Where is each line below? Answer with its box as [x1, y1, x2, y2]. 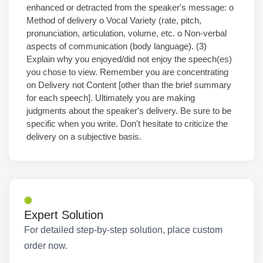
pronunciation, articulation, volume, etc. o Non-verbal [26, 28, 227, 38]
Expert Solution [24, 208, 103, 221]
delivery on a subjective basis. [26, 131, 144, 141]
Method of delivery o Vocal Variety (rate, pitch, [26, 15, 201, 25]
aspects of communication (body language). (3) [26, 41, 207, 51]
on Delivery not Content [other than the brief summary [26, 80, 231, 90]
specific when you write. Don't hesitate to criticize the [26, 119, 228, 129]
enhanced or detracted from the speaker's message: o [26, 2, 234, 12]
